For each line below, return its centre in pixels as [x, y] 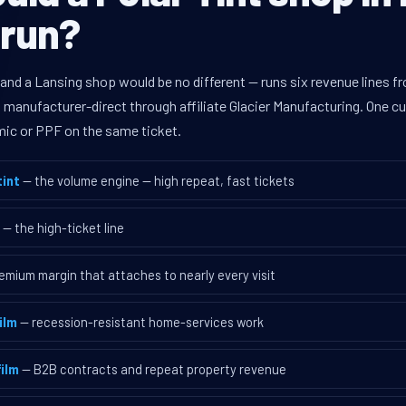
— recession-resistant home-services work [142, 322]
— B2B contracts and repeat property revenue [154, 369]
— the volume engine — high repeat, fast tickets [159, 181]
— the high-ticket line [63, 228]
